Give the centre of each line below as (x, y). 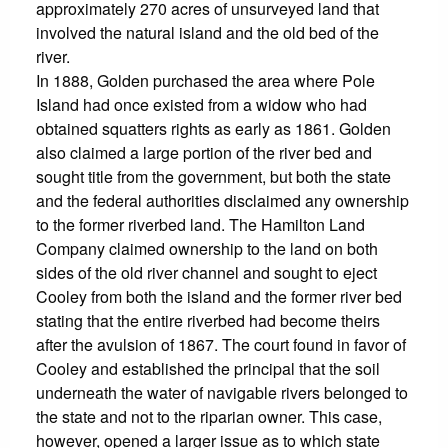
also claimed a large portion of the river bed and (204, 152)
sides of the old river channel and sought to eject (206, 272)
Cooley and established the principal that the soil (208, 368)
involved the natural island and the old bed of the (207, 32)
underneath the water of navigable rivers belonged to (222, 392)
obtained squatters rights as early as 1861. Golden (213, 128)
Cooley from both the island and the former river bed (219, 296)
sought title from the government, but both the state (213, 176)
